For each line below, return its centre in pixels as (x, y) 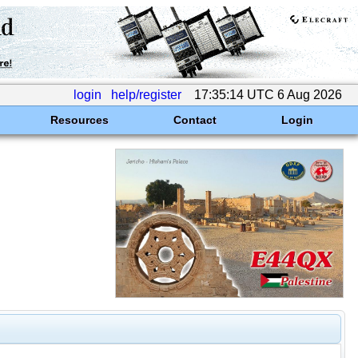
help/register (146, 95)
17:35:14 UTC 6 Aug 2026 (268, 95)
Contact (195, 120)
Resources (79, 120)
